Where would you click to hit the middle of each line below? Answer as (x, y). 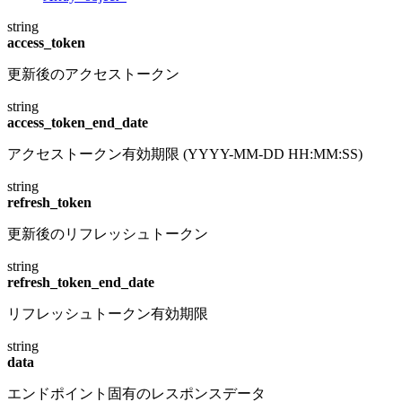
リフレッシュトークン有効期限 (108, 313)
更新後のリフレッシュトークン (108, 233)
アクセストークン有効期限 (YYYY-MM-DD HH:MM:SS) (185, 153)
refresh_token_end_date (81, 282)
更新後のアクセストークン (93, 74)
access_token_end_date (78, 122)
